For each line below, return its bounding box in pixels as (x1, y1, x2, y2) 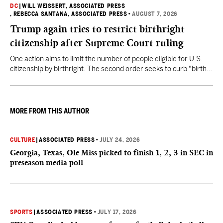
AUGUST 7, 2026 (132, 10, 178, 17)
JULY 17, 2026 (97, 209, 137, 216)
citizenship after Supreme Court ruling (10, 37, 183, 49)
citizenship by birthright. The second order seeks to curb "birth (10, 65, 207, 73)
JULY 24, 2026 (100, 136, 140, 143)
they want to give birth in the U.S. (10, 85, 113, 93)
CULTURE (10, 136, 35, 143)
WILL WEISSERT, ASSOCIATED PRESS (22, 2, 125, 9)
